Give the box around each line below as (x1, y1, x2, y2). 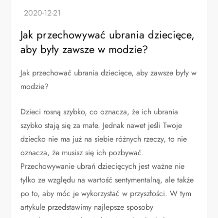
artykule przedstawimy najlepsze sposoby (20, 201, 154, 213)
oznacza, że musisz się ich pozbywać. (20, 147, 145, 159)
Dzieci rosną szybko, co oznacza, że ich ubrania (20, 106, 179, 118)
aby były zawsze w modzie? (20, 41, 148, 57)
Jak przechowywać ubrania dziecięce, (20, 27, 195, 43)
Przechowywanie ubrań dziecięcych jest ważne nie (20, 161, 185, 172)
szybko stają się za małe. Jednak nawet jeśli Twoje (20, 120, 182, 131)
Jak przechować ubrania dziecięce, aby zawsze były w (20, 67, 197, 79)
